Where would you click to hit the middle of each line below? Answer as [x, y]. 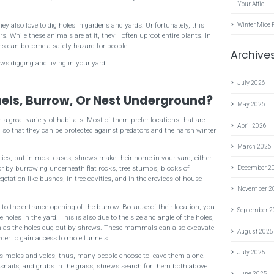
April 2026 [252, 125]
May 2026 [252, 104]
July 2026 [252, 83]
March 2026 [255, 147]
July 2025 [252, 253]
